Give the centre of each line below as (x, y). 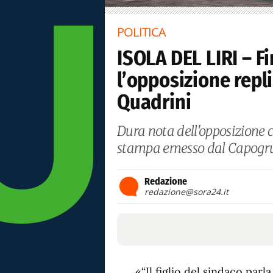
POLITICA (142, 32)
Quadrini (154, 102)
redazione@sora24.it (186, 192)
